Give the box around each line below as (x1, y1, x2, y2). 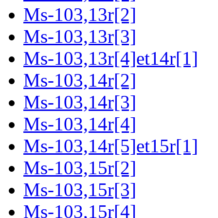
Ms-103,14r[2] (23, 70, 136, 91)
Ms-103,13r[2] (23, 4, 136, 25)
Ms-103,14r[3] (23, 91, 136, 113)
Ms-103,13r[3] (23, 26, 136, 47)
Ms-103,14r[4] (23, 113, 136, 135)
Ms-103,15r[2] (23, 157, 136, 179)
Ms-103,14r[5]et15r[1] (23, 135, 198, 157)
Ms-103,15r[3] (23, 179, 136, 200)
